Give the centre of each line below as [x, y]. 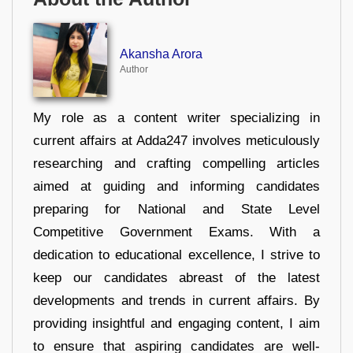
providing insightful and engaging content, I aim [176, 323]
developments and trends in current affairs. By [176, 300]
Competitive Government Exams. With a [176, 232]
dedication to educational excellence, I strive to [176, 255]
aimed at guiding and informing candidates [176, 186]
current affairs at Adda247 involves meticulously [176, 140]
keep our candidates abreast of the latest [176, 277]
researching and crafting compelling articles [176, 163]
